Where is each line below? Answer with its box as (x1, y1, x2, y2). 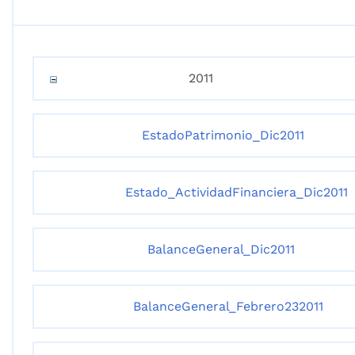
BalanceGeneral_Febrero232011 (133, 299, 323, 314)
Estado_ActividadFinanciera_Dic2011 (125, 185, 348, 200)
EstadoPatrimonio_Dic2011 (142, 128, 304, 143)
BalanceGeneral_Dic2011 (147, 242, 295, 257)
